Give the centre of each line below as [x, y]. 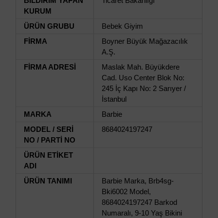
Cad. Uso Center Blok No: [143, 78]
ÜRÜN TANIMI [48, 181]
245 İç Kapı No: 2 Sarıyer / [144, 88]
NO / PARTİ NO [50, 140]
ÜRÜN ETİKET [48, 155]
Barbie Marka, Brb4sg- [138, 181]
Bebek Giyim [122, 26]
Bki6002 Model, [126, 191]
